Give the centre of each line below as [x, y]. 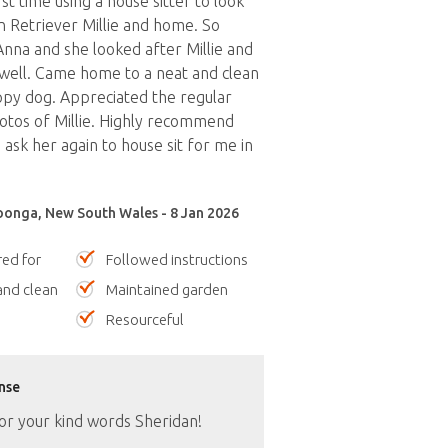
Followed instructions [177, 259]
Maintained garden [167, 289]
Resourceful [145, 319]
